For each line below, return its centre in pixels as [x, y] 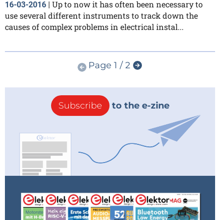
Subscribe [80, 106]
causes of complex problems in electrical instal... [94, 27]
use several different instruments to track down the [101, 16]
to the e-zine [139, 106]
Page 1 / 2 [109, 66]
